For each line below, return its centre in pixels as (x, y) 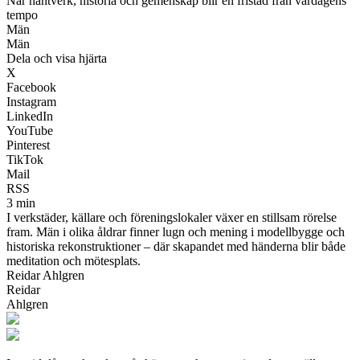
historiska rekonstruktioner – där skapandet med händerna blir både (176, 246)
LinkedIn (30, 116)
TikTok (25, 159)
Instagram (31, 101)
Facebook (31, 87)
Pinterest (28, 145)
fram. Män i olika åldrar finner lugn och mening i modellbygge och (176, 231)
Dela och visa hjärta (57, 58)
